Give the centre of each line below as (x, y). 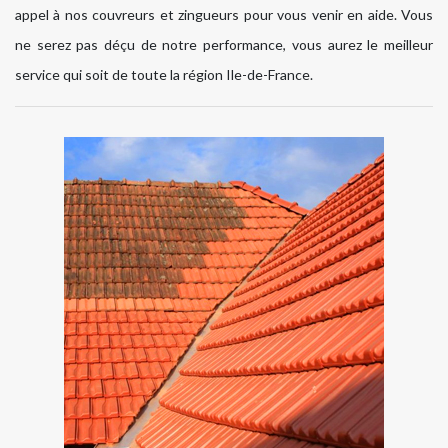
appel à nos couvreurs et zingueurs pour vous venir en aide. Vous (224, 15)
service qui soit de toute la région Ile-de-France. (164, 75)
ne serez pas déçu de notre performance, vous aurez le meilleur (224, 45)
